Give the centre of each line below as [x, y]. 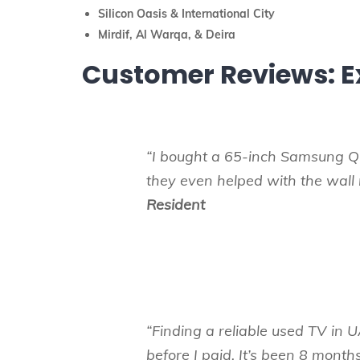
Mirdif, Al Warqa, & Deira [167, 35]
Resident [176, 205]
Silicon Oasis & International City [186, 14]
